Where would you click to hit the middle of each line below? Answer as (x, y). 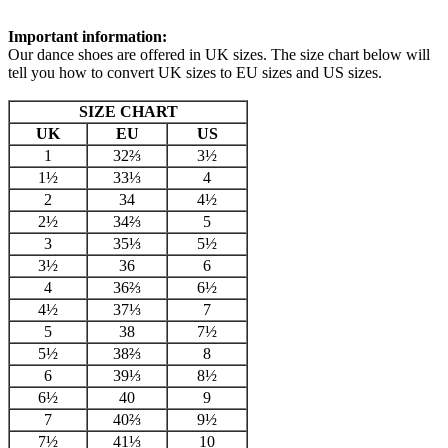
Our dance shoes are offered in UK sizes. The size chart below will (219, 55)
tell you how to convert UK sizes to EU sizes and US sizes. (195, 73)
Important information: (87, 37)
